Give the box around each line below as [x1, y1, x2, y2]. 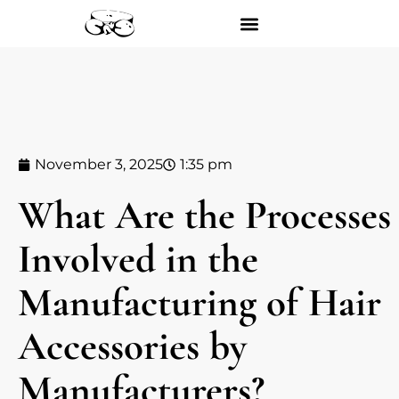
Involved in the [18, 234, 258, 283]
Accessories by [18, 322, 247, 370]
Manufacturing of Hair [18, 278, 381, 327]
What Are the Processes [18, 191, 391, 240]
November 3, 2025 [35, 156, 163, 173]
